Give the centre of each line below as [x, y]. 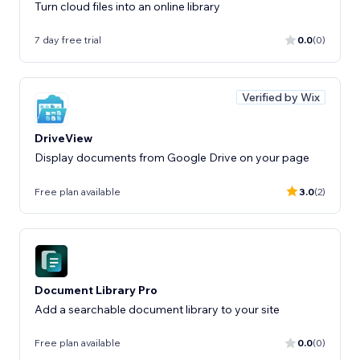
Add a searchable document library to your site [157, 309]
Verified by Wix [281, 97]
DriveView [63, 138]
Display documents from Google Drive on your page [172, 157]
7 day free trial [68, 40]
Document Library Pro [96, 290]
